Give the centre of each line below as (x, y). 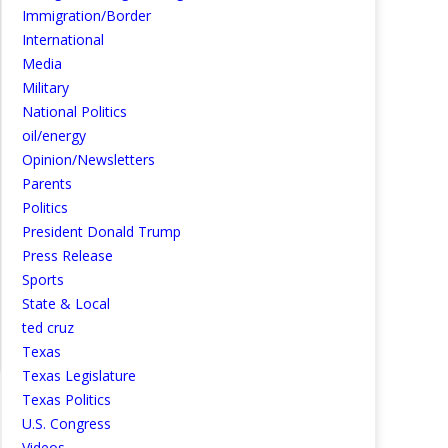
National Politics (74, 111)
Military (45, 87)
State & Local (66, 303)
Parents (47, 183)
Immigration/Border (86, 15)
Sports (43, 279)
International (63, 39)
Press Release (67, 255)
